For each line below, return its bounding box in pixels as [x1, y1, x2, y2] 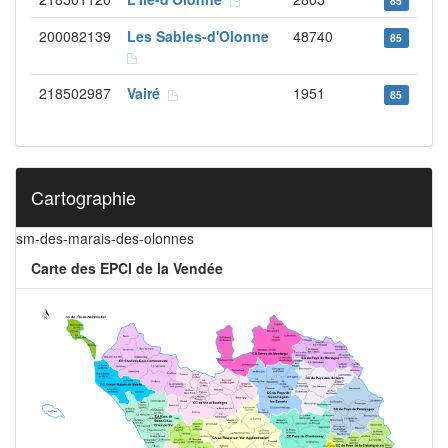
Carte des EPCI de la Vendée [31, 258, 223, 278]
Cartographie [31, 184, 136, 210]
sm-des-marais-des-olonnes [16, 228, 194, 248]
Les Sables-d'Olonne [127, 26, 277, 46]
